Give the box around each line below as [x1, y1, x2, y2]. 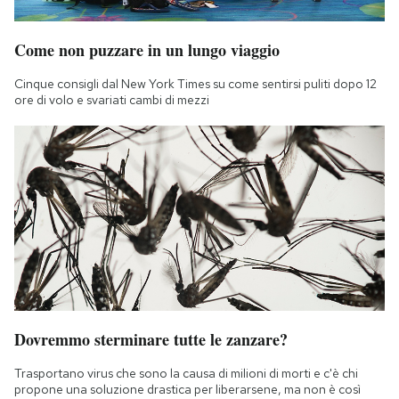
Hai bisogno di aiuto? [56, 52, 173, 69]
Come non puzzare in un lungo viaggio [14, 37, 280, 61]
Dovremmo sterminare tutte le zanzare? [14, 327, 288, 351]
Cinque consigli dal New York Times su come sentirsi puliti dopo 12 [14, 75, 377, 92]
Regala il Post [56, 28, 131, 45]
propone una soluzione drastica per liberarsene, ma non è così [14, 380, 361, 397]
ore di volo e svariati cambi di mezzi [14, 91, 209, 108]
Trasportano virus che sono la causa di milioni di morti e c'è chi [14, 364, 358, 381]
